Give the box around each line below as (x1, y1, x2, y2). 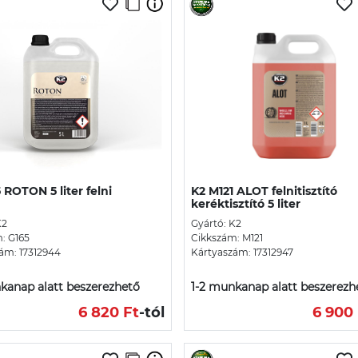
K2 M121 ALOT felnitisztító (191, 183, 337, 198)
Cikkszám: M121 (191, 231, 263, 244)
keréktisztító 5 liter (191, 196, 300, 211)
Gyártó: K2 (191, 217, 241, 229)
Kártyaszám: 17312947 (191, 245, 293, 258)
